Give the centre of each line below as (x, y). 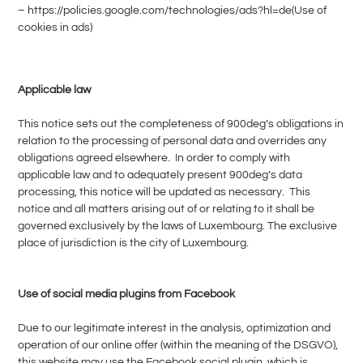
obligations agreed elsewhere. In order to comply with (154, 158)
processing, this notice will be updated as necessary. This (164, 192)
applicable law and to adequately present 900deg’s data (160, 175)
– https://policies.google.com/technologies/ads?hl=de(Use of (173, 11)
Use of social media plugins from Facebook (127, 295)
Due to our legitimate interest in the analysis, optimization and (175, 329)
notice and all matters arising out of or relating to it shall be (167, 209)
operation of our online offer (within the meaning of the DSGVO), (178, 346)
